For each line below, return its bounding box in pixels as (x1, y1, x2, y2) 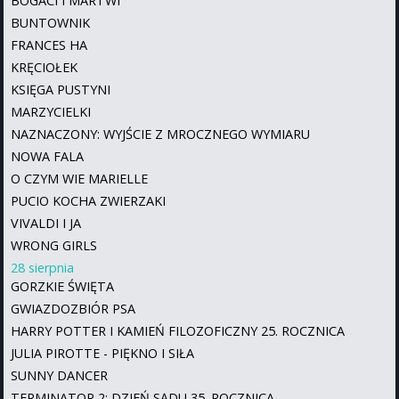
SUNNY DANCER (11, 366, 108, 384)
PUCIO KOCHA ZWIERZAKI (11, 191, 166, 209)
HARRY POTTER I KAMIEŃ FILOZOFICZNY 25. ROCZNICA (11, 322, 345, 339)
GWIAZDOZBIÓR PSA (11, 299, 135, 317)
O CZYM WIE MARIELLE (11, 169, 148, 187)
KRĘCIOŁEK (11, 58, 77, 76)
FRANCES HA (11, 36, 87, 53)
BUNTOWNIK (11, 13, 90, 31)
